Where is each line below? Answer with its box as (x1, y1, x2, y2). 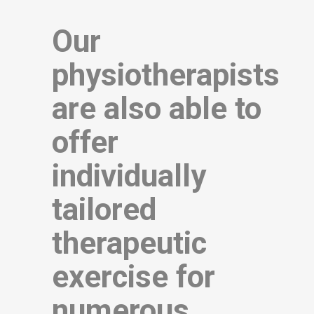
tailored (52, 191, 156, 228)
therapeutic (52, 224, 207, 261)
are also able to (52, 90, 261, 127)
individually (52, 157, 206, 194)
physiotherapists (52, 56, 280, 93)
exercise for (52, 258, 215, 295)
